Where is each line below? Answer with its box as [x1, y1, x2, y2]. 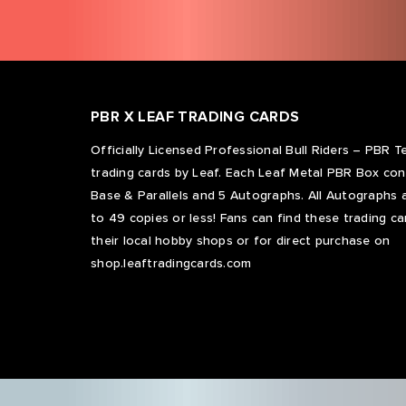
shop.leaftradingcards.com [91, 256, 252, 272]
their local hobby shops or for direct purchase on [91, 233, 391, 249]
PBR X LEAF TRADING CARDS [91, 108, 300, 127]
